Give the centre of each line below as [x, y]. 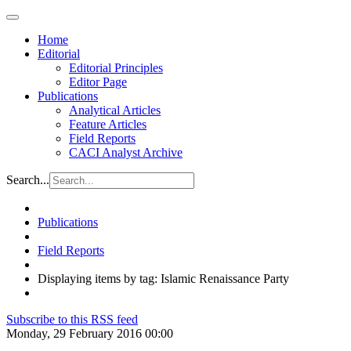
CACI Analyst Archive [126, 152]
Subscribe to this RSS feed [72, 319]
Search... [28, 180]
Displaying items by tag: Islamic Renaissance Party [163, 279]
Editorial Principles [116, 68]
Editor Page [98, 82]
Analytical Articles [115, 110]
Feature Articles [108, 124]
